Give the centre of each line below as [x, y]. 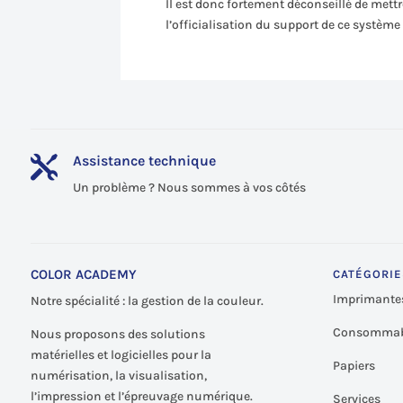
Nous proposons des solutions [117, 334]
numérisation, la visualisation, [118, 375]
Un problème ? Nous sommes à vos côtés [189, 188]
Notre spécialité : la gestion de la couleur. [147, 300]
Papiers [354, 365]
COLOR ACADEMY [83, 274]
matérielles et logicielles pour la [121, 354]
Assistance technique [144, 161]
